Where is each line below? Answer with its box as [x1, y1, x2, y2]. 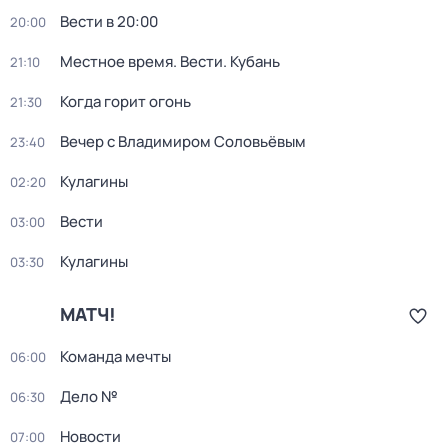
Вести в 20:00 [60, 11, 158, 32]
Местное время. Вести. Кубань [60, 51, 280, 72]
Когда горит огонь [60, 91, 191, 112]
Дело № [60, 386, 118, 407]
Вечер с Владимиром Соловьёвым [60, 131, 306, 152]
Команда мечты [60, 346, 171, 367]
